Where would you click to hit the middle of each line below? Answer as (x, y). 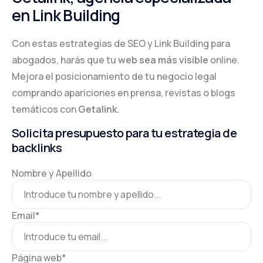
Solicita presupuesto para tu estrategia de (124, 133)
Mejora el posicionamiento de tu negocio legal (114, 76)
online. (224, 60)
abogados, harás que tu (65, 60)
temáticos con (45, 109)
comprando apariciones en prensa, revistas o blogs (124, 92)
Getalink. (99, 109)
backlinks (37, 147)
